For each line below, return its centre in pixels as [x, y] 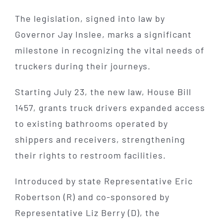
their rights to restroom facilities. [90, 155]
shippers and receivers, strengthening [100, 139]
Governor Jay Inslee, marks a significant [103, 34]
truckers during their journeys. [83, 66]
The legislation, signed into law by [90, 18]
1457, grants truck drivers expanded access [110, 107]
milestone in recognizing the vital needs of [109, 50]
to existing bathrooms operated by [91, 123]
